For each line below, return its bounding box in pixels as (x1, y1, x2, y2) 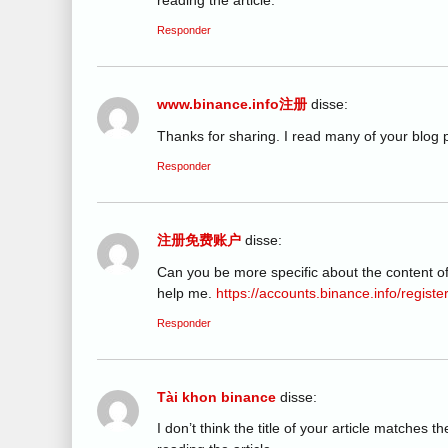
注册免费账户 (157, 232, 241, 249)
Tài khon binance (157, 388, 276, 405)
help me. (157, 284, 216, 301)
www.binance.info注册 (157, 96, 307, 113)
